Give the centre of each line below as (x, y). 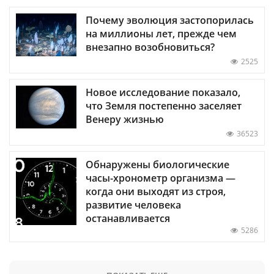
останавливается (128, 219)
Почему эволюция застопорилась (170, 20)
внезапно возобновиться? (150, 47)
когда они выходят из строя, (156, 192)
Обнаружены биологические (157, 165)
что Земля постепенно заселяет (164, 106)
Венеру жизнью (125, 120)
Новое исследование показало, (163, 93)
